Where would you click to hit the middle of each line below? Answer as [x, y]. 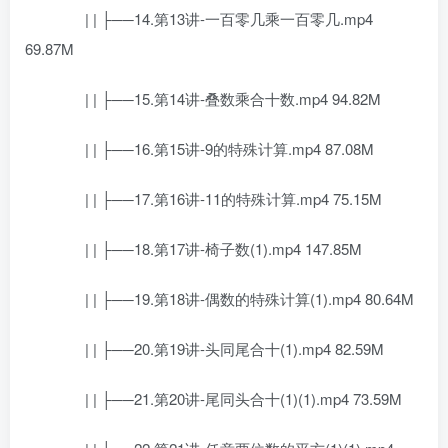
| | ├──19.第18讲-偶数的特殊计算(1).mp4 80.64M [234, 298]
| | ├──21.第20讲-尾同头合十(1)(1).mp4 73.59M [228, 398]
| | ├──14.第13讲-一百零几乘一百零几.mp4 [214, 18]
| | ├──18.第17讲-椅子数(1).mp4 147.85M [208, 248]
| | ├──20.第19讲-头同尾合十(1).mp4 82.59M [219, 348]
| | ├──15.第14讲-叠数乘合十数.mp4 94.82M [218, 98]
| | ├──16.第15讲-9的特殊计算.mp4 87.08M [214, 148]
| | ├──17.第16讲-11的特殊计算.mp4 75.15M [218, 198]
